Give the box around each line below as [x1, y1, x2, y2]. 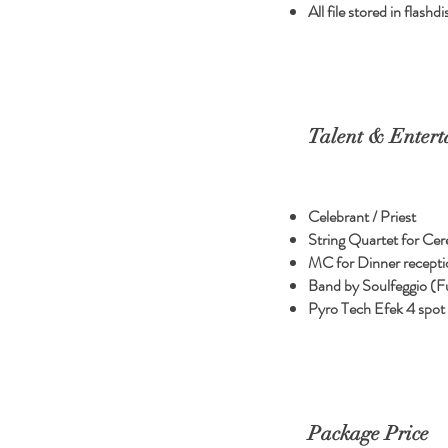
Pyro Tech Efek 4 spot [308, 297, 445, 320]
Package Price [308, 421, 429, 446]
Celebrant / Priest [308, 205, 416, 228]
